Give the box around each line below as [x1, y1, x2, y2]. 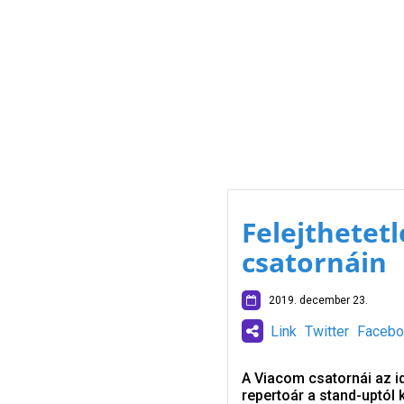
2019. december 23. [260, 294, 368, 307]
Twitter [304, 323, 349, 340]
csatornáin [241, 243, 387, 280]
